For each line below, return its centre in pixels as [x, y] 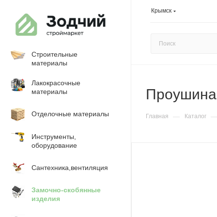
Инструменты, [54, 137]
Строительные [54, 54]
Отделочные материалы [70, 114]
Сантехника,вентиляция [70, 168]
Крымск [161, 10]
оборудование [54, 145]
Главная [157, 116]
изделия [46, 199]
